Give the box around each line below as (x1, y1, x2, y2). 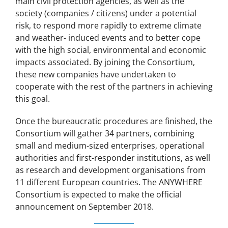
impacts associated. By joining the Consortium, (15, 56, 195, 68)
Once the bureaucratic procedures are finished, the (15, 116, 212, 127)
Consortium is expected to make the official (15, 189, 182, 201)
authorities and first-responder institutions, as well (15, 152, 210, 164)
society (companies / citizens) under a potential (15, 8, 196, 19)
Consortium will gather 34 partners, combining (15, 128, 194, 139)
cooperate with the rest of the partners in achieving (15, 81, 213, 93)
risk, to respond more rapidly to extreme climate (15, 20, 202, 32)
